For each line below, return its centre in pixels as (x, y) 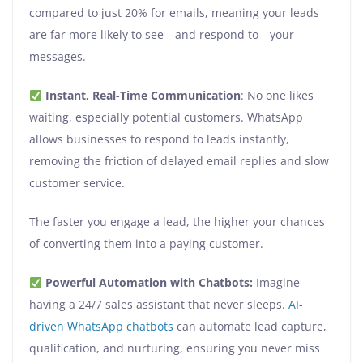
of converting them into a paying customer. (146, 244)
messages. (58, 57)
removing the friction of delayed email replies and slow (179, 161)
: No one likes (277, 96)
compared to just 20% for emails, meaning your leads (174, 13)
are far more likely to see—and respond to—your (162, 35)
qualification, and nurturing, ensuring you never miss (175, 348)
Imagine (276, 283)
